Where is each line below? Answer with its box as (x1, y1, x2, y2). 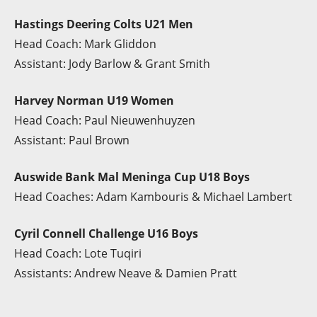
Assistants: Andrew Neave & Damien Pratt (14, 265, 237, 281)
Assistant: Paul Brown (14, 132, 129, 148)
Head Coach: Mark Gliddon (14, 36, 156, 52)
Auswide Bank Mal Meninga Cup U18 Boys (14, 169, 250, 185)
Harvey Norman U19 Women (14, 93, 174, 108)
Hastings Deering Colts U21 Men (14, 16, 193, 32)
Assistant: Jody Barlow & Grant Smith (14, 56, 210, 71)
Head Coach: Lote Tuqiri (14, 246, 142, 261)
